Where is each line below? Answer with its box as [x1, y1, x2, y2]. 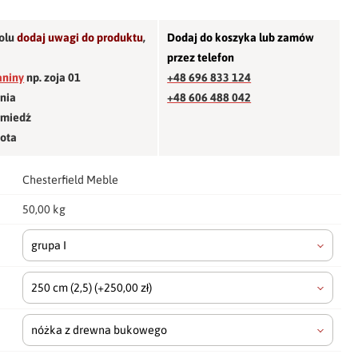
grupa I [31, 238, 67, 252]
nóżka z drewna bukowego [31, 323, 168, 336]
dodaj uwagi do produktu [17, 30, 144, 44]
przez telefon [167, 50, 235, 64]
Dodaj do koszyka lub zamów [167, 30, 315, 44]
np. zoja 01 [24, 70, 82, 84]
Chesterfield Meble [22, 173, 119, 186]
